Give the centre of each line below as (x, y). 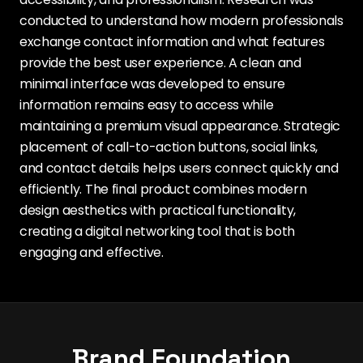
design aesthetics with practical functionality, (158, 210)
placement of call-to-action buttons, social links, (169, 147)
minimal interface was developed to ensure (152, 84)
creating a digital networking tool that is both (157, 231)
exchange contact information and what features (172, 42)
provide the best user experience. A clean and (160, 63)
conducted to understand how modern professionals (181, 21)
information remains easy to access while (147, 105)
